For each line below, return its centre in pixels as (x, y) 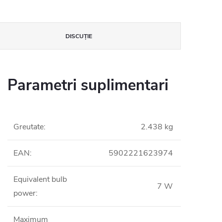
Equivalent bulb (40, 179)
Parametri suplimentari (88, 85)
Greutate (28, 127)
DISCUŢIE (79, 36)
